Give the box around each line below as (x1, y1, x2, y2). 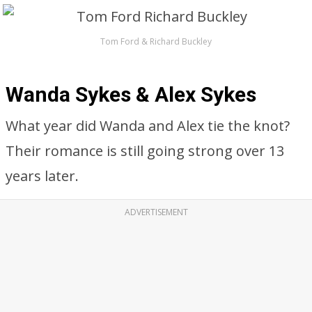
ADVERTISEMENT (124, 206, 188, 218)
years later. (6, 166, 79, 185)
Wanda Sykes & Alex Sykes (6, 82, 256, 107)
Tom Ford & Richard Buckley (100, 36, 212, 47)
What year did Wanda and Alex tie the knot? (6, 116, 290, 135)
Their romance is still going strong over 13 (6, 141, 284, 160)
